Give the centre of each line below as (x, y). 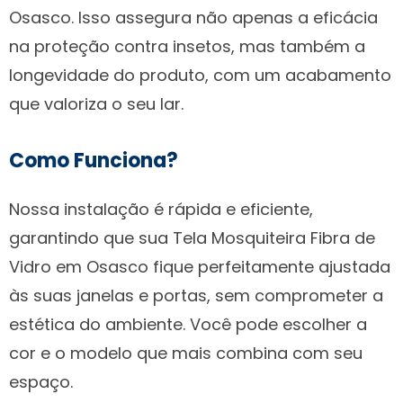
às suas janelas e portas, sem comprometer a (196, 295)
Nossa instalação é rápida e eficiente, (161, 209)
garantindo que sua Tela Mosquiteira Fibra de (192, 237)
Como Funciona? (94, 160)
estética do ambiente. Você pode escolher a (188, 324)
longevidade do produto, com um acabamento (200, 75)
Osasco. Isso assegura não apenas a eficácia (193, 17)
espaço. (41, 381)
